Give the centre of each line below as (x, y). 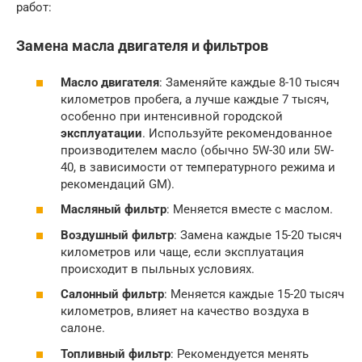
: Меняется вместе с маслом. (250, 210)
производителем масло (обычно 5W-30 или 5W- (197, 150)
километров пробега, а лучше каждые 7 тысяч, (195, 99)
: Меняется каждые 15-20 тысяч (254, 295)
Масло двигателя (110, 82)
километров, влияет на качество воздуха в (185, 311)
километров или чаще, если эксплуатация (182, 252)
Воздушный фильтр (117, 235)
